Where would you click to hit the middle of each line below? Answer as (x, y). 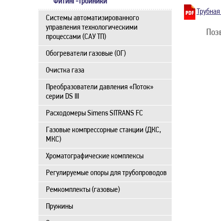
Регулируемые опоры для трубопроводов (106, 173)
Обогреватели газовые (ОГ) (86, 54)
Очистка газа (65, 71)
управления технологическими (92, 28)
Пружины (59, 207)
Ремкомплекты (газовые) (83, 190)
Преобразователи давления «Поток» (100, 87)
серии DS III (62, 97)
